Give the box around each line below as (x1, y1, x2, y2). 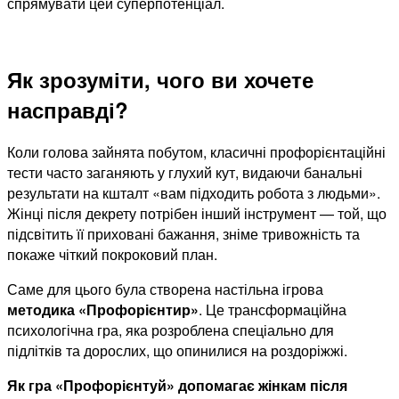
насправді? (7, 94, 128, 126)
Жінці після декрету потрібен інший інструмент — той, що (7, 203, 387, 224)
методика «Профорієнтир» (7, 299, 199, 321)
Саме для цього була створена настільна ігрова (7, 279, 323, 300)
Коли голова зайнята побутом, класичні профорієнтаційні (7, 142, 386, 163)
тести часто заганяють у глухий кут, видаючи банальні (7, 162, 362, 183)
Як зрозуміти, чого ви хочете (7, 64, 313, 95)
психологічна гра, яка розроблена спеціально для (7, 320, 334, 341)
